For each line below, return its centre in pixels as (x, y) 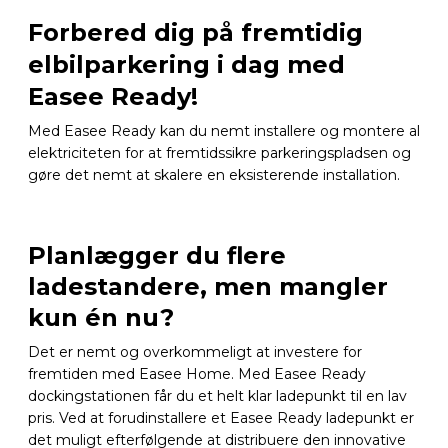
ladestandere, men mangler (208, 286)
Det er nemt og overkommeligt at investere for (195, 352)
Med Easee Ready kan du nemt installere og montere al (224, 131)
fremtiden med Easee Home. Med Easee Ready (197, 374)
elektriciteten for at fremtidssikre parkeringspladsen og (219, 153)
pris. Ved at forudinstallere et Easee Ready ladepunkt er (221, 418)
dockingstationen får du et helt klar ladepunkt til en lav (217, 396)
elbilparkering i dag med (186, 64)
